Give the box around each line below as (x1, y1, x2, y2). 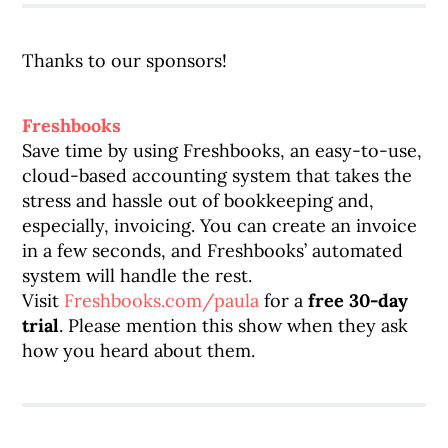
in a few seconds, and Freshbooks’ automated (22, 239, 404, 262)
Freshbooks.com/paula (64, 289, 260, 312)
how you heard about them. (22, 339, 256, 362)
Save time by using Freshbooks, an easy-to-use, (22, 139, 423, 162)
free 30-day (308, 289, 409, 312)
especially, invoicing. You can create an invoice (22, 214, 418, 237)
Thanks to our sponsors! (22, 49, 228, 72)
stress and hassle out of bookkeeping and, (22, 189, 375, 212)
